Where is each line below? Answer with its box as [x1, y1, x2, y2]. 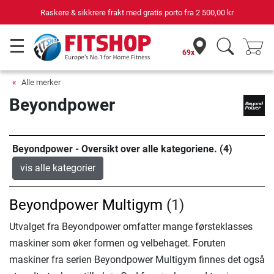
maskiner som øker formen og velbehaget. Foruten [9, 237, 226, 249]
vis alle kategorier [20, 162, 95, 174]
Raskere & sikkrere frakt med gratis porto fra [40, 7, 196, 17]
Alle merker [21, 78, 61, 87]
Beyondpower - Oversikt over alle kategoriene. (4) [12, 143, 232, 155]
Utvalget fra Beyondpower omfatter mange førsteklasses [9, 221, 253, 232]
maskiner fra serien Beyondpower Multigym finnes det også [9, 254, 265, 265]
